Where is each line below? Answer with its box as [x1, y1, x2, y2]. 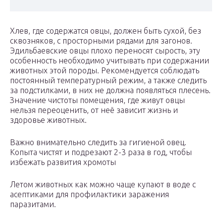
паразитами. [10, 200, 56, 209]
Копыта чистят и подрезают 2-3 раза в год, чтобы [10, 148, 192, 157]
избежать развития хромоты [10, 158, 116, 167]
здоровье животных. [10, 115, 87, 125]
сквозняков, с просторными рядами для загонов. [10, 36, 192, 46]
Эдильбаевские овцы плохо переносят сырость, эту [10, 46, 200, 55]
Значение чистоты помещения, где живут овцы [10, 96, 185, 105]
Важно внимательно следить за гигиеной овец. [10, 138, 186, 147]
